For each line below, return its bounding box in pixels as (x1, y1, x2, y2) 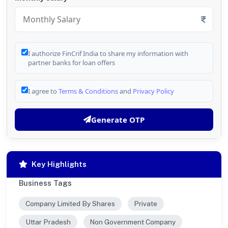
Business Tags (19, 178, 72, 187)
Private (134, 199, 158, 208)
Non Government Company (90, 217, 176, 226)
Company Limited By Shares (25, 199, 115, 208)
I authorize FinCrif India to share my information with (28, 48, 188, 58)
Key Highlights (32, 159, 87, 168)
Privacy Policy (133, 86, 174, 96)
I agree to (28, 86, 59, 96)
